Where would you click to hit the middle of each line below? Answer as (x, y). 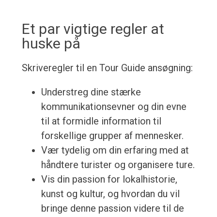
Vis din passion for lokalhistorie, (109, 179)
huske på (51, 44)
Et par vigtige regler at (93, 29)
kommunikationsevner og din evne (114, 107)
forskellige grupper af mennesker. (112, 136)
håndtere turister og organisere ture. (118, 165)
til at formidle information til (101, 121)
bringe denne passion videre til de (112, 209)
